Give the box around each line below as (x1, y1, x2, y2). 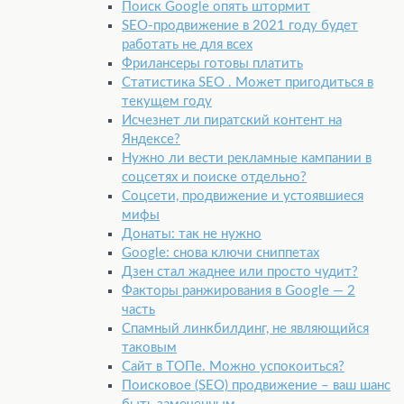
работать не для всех (122, 38, 252, 52)
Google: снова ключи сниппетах (122, 246, 319, 261)
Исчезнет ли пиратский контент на (122, 114, 342, 128)
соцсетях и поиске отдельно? (122, 170, 307, 185)
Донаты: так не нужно (122, 227, 262, 242)
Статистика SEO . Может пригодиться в (122, 76, 373, 90)
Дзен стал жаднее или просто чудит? (122, 265, 358, 280)
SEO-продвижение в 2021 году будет (122, 19, 358, 33)
